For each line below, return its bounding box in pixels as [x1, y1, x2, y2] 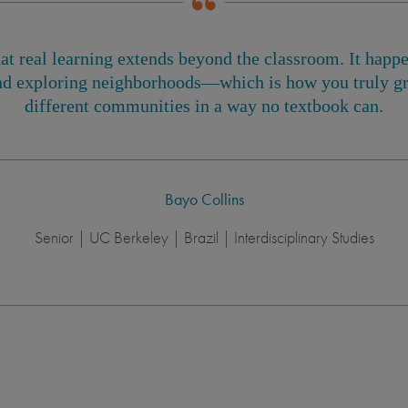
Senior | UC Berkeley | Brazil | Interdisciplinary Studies [34, 227, 374, 249]
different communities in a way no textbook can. [25, 96, 383, 117]
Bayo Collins [164, 189, 244, 210]
